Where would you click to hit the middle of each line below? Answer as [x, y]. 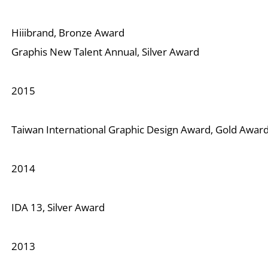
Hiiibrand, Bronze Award [68, 33]
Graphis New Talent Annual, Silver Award [106, 52]
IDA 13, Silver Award [58, 207]
